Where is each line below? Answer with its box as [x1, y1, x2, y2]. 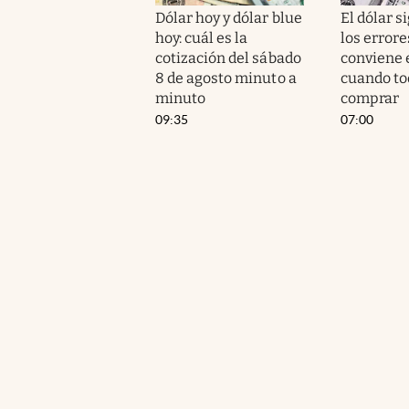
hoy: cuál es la [155, 28, 248, 47]
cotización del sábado [155, 48, 301, 67]
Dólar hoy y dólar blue [155, 8, 302, 26]
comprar [340, 89, 399, 107]
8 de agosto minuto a [155, 68, 297, 87]
